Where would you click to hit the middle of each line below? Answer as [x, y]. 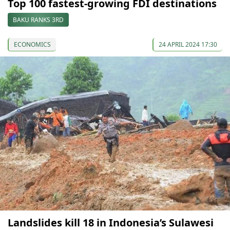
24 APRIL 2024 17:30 [188, 44]
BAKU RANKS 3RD [38, 20]
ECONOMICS [32, 44]
